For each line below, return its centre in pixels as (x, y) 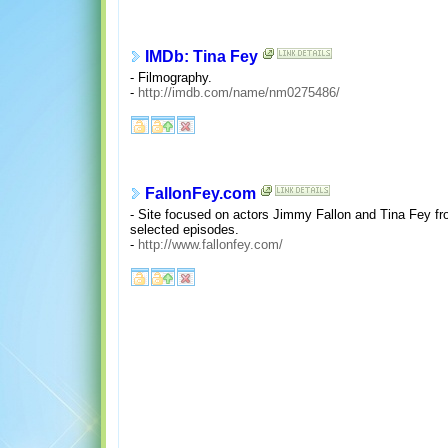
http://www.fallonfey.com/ (210, 244)
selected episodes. (184, 229)
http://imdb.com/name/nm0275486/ (238, 92)
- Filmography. (170, 77)
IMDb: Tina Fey (201, 57)
